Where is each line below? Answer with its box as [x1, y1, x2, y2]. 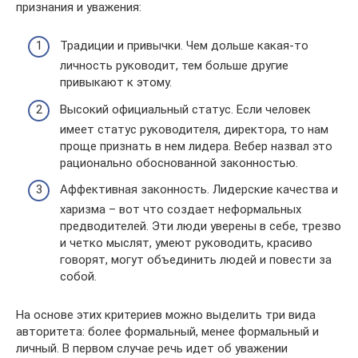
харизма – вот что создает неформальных [60, 202, 301, 217]
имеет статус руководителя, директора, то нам [60, 121, 328, 137]
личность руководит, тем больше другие [60, 58, 288, 74]
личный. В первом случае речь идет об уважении [16, 341, 288, 356]
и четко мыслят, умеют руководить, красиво [60, 236, 312, 251]
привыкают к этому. [60, 75, 172, 90]
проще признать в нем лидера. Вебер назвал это [60, 138, 332, 153]
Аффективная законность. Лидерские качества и [60, 182, 338, 197]
